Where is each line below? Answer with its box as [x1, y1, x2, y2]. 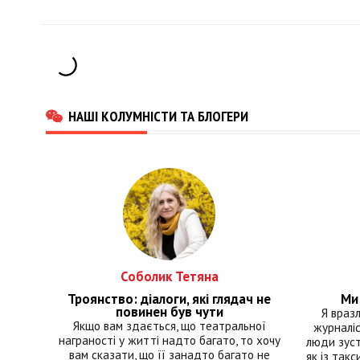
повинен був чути [115, 303, 223, 321]
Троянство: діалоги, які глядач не [67, 290, 272, 309]
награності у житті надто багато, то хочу [58, 332, 280, 349]
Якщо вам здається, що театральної [72, 317, 266, 334]
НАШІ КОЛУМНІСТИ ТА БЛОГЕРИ [68, 106, 248, 126]
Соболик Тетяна [120, 268, 219, 286]
